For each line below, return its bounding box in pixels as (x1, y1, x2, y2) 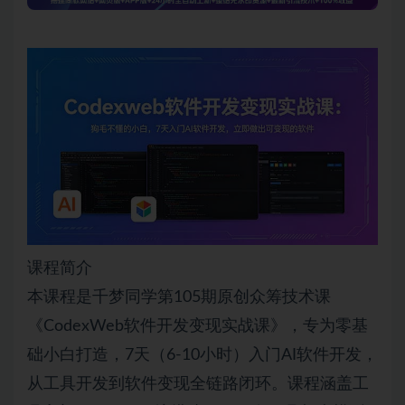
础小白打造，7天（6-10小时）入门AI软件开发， (27, 346, 378, 363)
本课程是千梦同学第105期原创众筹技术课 (27, 288, 331, 306)
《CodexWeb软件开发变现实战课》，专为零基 (27, 317, 368, 334)
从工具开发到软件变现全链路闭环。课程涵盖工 (27, 375, 369, 392)
